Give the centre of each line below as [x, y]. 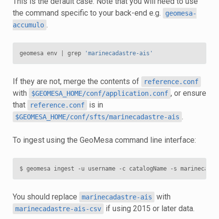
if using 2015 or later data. [149, 208]
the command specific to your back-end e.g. [88, 13]
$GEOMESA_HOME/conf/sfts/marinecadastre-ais [97, 117]
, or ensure [188, 93]
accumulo [28, 25]
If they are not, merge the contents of [77, 81]
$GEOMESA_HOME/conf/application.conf [99, 93]
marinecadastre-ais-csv [58, 208]
